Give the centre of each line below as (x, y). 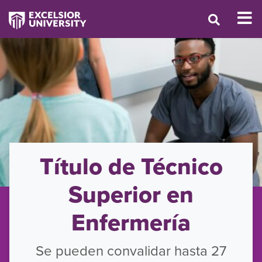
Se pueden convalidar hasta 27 (131, 251)
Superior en (131, 194)
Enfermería (131, 223)
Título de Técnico (131, 166)
